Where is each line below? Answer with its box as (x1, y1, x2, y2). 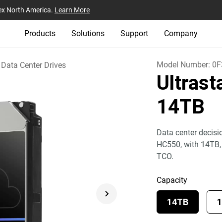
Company (164, 29, 198, 38)
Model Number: (157, 60, 213, 69)
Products (24, 29, 55, 38)
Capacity (157, 175, 188, 185)
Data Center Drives (1, 60, 66, 70)
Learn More (55, 5, 90, 14)
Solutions (71, 29, 105, 38)
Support (120, 29, 148, 38)
